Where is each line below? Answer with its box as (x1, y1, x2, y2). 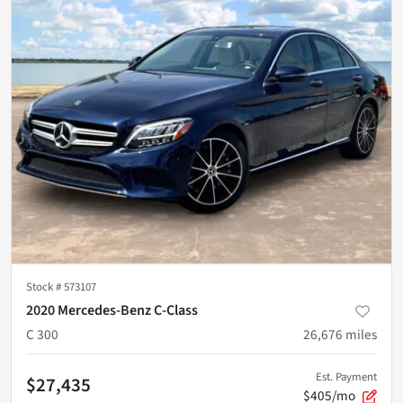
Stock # (26, 278, 64, 295)
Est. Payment (316, 368, 377, 385)
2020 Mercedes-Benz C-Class (26, 300, 198, 320)
